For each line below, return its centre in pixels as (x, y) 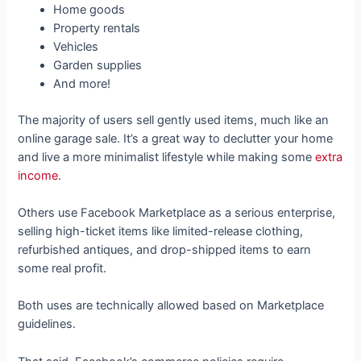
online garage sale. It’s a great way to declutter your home (176, 138)
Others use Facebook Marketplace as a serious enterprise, (177, 212)
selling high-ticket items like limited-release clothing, (161, 231)
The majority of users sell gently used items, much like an (174, 120)
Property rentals (97, 28)
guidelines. (49, 324)
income (38, 175)
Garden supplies (98, 65)
